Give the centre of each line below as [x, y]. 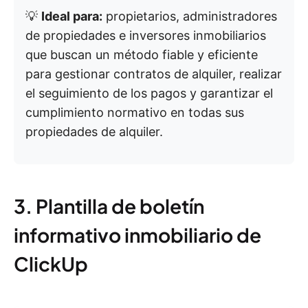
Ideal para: [72, 16]
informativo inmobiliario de [137, 235]
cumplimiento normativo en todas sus [135, 113]
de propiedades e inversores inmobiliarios [146, 36]
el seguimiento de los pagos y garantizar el [149, 93]
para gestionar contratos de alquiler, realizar [154, 74]
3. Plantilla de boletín [109, 206]
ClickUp [51, 264]
